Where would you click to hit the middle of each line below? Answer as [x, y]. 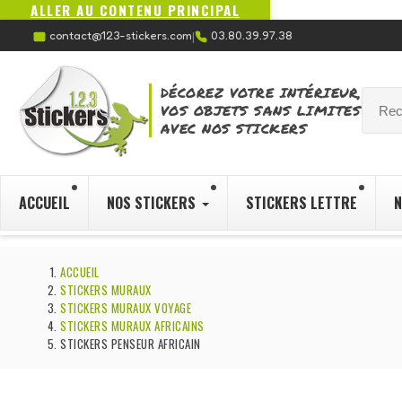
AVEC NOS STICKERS [234, 129]
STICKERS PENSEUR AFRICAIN [131, 344]
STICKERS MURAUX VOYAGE [126, 308]
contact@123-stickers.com [121, 35]
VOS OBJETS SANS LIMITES [261, 111]
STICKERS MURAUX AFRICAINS [132, 326]
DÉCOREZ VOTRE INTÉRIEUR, [261, 93]
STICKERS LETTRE [301, 202]
